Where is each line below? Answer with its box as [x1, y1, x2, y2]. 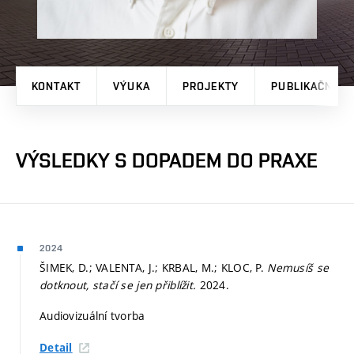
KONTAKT [32, 79, 81, 92]
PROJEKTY [183, 79, 239, 92]
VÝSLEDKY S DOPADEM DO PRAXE [16, 148, 318, 172]
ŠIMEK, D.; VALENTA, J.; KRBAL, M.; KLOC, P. [40, 259, 268, 275]
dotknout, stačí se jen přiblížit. [40, 277, 200, 292]
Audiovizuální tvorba [40, 308, 145, 324]
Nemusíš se [267, 259, 330, 275]
